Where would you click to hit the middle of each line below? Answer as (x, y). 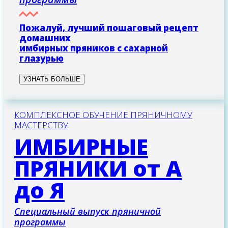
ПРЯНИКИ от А (98, 168)
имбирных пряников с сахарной (94, 48)
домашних (45, 38)
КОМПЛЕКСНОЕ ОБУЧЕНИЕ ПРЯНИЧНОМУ (103, 115)
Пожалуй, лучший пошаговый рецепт (109, 28)
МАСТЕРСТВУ (41, 125)
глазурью (41, 59)
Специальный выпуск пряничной (88, 211)
